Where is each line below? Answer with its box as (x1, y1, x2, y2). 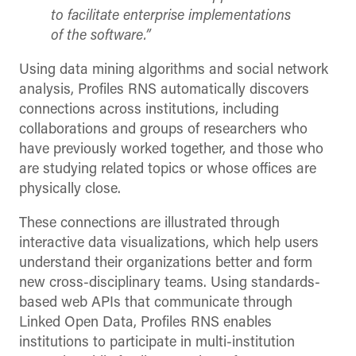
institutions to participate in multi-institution (19, 335, 295, 350)
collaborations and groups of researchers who (19, 122, 308, 137)
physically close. (19, 181, 121, 197)
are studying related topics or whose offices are (19, 161, 316, 177)
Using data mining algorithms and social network (19, 62, 328, 78)
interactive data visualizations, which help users (19, 235, 319, 251)
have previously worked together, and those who (19, 141, 323, 157)
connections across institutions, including (19, 102, 279, 118)
